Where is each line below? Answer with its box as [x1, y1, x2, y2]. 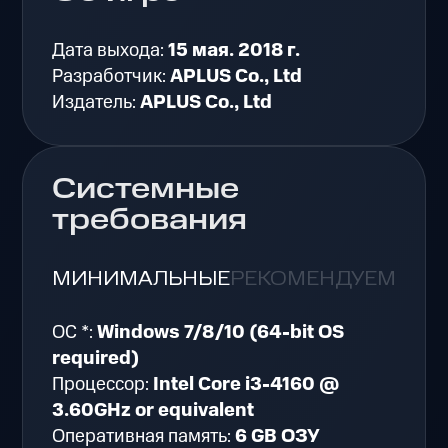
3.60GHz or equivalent [52, 397, 255, 425]
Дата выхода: [52, 36, 169, 64]
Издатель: [52, 88, 141, 116]
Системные [52, 170, 240, 211]
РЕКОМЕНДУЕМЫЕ [230, 265, 429, 292]
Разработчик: [52, 62, 171, 90]
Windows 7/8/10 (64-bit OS [97, 319, 345, 347]
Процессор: [52, 371, 154, 399]
